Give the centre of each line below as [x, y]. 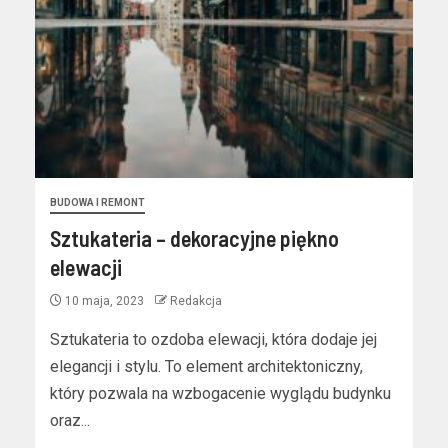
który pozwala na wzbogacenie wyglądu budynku [220, 393]
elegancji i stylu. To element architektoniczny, [206, 366]
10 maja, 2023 [104, 301]
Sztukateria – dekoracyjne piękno [194, 238]
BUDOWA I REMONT [97, 202]
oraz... [70, 420]
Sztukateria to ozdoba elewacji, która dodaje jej [213, 339]
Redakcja [196, 301]
